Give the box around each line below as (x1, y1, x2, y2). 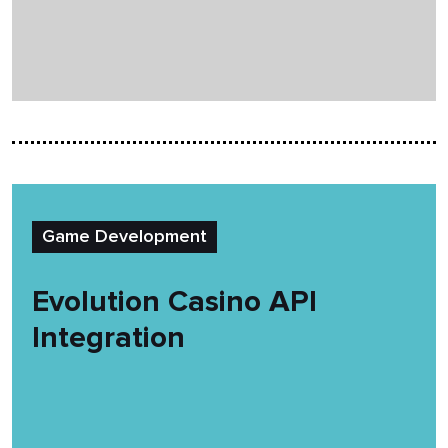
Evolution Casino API (32, 282, 317, 320)
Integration (32, 318, 185, 356)
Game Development (42, 227, 207, 246)
